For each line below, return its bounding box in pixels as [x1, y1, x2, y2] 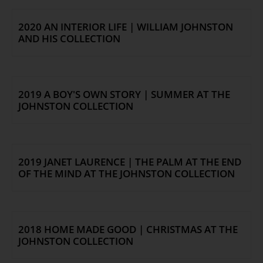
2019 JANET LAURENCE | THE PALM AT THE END [18, 155, 241, 169]
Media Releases [100, 77, 163, 89]
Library [117, 41, 146, 52]
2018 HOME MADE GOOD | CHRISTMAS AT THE [18, 222, 238, 237]
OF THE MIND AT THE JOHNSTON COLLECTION [18, 167, 235, 181]
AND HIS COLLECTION [18, 32, 120, 46]
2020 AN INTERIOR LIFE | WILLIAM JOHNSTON [18, 20, 233, 34]
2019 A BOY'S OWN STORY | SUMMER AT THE [18, 87, 230, 102]
